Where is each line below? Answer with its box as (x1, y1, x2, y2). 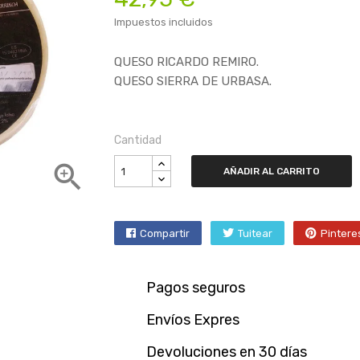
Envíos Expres (145, 311, 239, 329)
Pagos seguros (145, 279, 245, 297)
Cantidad (113, 133, 162, 147)
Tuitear (237, 227, 272, 239)
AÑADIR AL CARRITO (223, 166, 320, 177)
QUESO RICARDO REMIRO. (113, 55, 259, 69)
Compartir (139, 227, 190, 239)
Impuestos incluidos (113, 16, 213, 28)
